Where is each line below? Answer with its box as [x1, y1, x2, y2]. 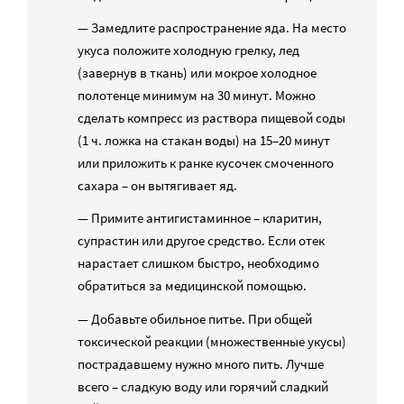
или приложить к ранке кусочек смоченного [78, 154, 334, 172]
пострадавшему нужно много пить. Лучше [78, 354, 324, 372]
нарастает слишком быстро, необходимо [78, 254, 319, 272]
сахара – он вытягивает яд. [78, 177, 237, 195]
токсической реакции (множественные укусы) [78, 332, 346, 350]
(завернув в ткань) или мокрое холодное [78, 64, 317, 82]
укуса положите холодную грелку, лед [78, 41, 299, 60]
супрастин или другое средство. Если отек [78, 232, 325, 250]
